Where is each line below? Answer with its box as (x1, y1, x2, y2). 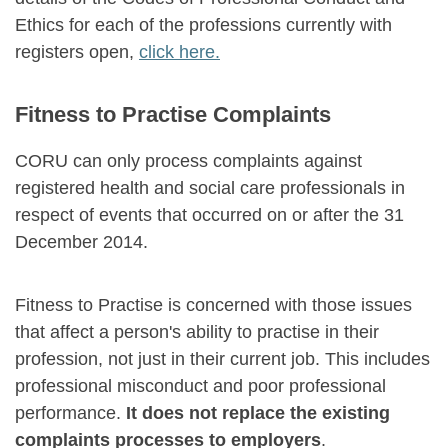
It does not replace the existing (126, 403, 390, 423)
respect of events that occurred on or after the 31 (15, 205, 404, 225)
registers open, (15, 42, 139, 62)
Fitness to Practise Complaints (15, 102, 337, 127)
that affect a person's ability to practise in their (15, 322, 379, 342)
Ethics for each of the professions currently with (15, 15, 392, 35)
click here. (139, 42, 220, 62)
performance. (15, 403, 126, 423)
